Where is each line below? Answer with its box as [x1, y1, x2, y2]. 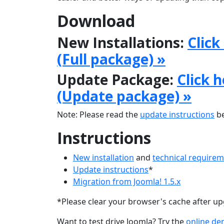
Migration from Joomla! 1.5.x [73, 176, 180, 187]
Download [57, 10, 135, 31]
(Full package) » [57, 49, 165, 68]
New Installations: [57, 33, 187, 52]
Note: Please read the [57, 109, 140, 120]
